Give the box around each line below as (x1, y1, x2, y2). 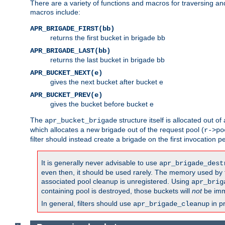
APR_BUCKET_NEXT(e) (30, 69, 102, 77)
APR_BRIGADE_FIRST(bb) (30, 25, 115, 33)
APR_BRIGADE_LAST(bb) (30, 47, 110, 55)
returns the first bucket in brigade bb (50, 34, 165, 42)
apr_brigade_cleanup (133, 200, 209, 208)
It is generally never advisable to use (41, 159, 159, 167)
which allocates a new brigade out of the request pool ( (30, 126, 204, 134)
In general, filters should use (41, 199, 133, 208)
